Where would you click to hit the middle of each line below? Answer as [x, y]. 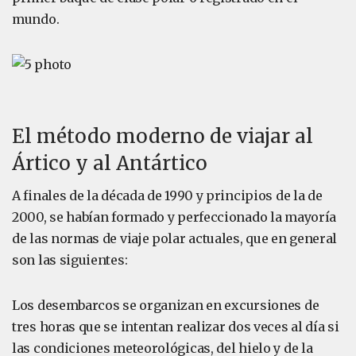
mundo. [36, 19]
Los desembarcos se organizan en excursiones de [166, 305]
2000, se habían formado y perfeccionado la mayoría [174, 217]
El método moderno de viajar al [163, 136]
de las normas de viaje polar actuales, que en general [175, 238]
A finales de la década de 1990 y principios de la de [167, 195]
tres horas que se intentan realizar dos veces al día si [176, 327]
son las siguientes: [70, 260]
